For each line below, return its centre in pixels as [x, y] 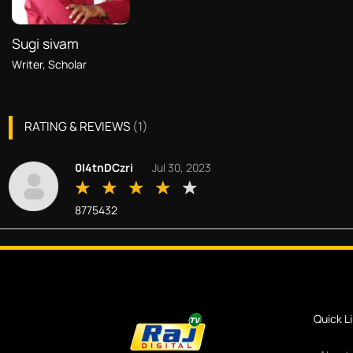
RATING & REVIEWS [77, 126]
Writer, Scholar [49, 64]
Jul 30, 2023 [181, 167]
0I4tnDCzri [104, 167]
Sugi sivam [45, 43]
